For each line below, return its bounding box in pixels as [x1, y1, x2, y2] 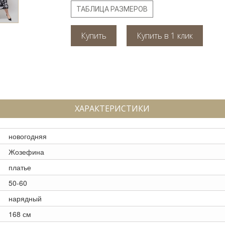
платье [9, 162, 31, 172]
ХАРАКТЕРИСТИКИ [75, 103, 150, 114]
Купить [81, 30, 107, 41]
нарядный [9, 193, 42, 203]
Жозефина [9, 147, 44, 157]
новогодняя [9, 131, 47, 141]
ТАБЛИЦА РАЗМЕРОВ [76, 5, 148, 13]
